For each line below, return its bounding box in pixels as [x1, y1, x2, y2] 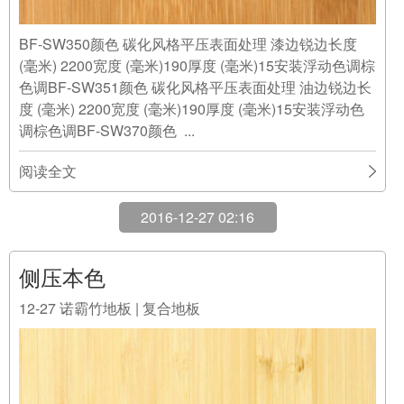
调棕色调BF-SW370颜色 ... [19, 106, 195, 127]
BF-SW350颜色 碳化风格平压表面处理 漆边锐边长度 [19, 20, 357, 41]
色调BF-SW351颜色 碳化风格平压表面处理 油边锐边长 [19, 63, 372, 84]
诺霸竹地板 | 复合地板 [60, 283, 200, 304]
